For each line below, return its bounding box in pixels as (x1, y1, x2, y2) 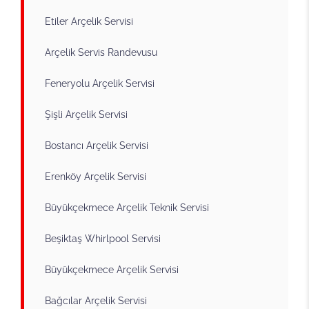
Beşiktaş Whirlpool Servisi (45, 232, 161, 244)
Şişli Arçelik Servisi (45, 108, 128, 120)
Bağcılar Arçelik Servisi (45, 295, 147, 306)
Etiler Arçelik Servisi (45, 15, 133, 27)
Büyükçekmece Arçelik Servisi (45, 263, 179, 275)
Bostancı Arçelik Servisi (45, 139, 148, 151)
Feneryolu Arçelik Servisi (45, 77, 154, 89)
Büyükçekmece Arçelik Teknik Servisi (45, 201, 209, 213)
